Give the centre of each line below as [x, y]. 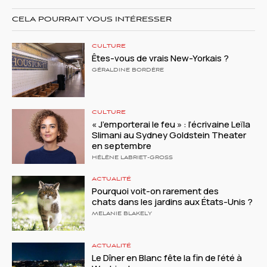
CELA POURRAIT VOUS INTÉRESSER [92, 19]
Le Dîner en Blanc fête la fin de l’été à [167, 257]
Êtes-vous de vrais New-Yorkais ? [161, 58]
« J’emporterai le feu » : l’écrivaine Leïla [171, 125]
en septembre [122, 146]
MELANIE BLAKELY [122, 214]
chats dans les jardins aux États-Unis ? [173, 202]
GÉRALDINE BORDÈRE [128, 70]
